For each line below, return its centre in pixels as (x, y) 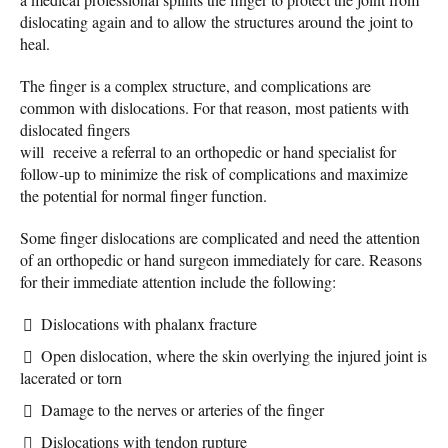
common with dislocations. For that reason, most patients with (214, 107)
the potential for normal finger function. (143, 195)
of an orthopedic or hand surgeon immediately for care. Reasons (221, 259)
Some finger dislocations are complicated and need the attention (220, 237)
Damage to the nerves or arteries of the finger (182, 409)
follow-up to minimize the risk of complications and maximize (214, 173)
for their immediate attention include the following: (178, 281)
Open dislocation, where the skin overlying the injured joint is (234, 355)
